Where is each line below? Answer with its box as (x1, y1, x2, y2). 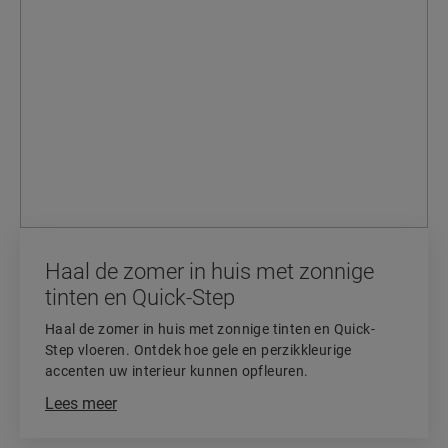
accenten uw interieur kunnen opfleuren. (45, 363, 309, 379)
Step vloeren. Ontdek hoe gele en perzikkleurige (45, 342, 352, 358)
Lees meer (45, 394, 117, 413)
